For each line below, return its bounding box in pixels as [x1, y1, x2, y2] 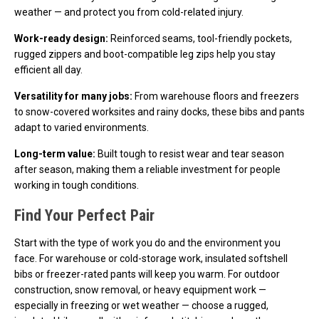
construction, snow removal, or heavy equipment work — [14, 283, 266, 296]
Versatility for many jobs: [14, 90, 132, 102]
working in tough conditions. [14, 179, 139, 191]
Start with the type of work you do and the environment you [14, 236, 281, 249]
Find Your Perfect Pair [14, 206, 155, 224]
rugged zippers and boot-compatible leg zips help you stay [14, 48, 276, 60]
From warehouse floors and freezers [132, 90, 299, 102]
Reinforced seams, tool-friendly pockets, [108, 32, 292, 44]
